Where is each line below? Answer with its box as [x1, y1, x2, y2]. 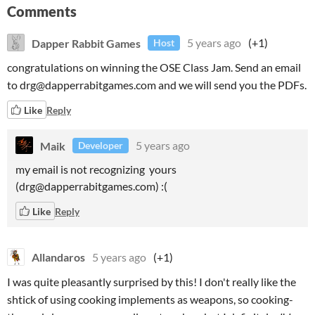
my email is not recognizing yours [15, 162, 176, 176]
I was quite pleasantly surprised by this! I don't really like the [7, 275, 296, 288]
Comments [7, 3, 77, 20]
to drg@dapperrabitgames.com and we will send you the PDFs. [7, 78, 307, 91]
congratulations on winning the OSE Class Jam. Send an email [7, 60, 301, 74]
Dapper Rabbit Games [32, 36, 141, 49]
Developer [78, 139, 123, 151]
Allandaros [32, 250, 85, 264]
